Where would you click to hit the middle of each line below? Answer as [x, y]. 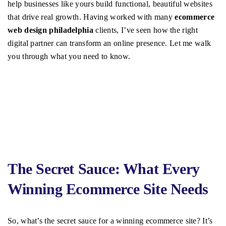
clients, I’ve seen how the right [145, 30]
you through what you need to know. [69, 56]
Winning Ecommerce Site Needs [108, 189]
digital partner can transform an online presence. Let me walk [109, 43]
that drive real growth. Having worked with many [91, 17]
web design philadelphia [50, 30]
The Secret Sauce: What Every [104, 169]
